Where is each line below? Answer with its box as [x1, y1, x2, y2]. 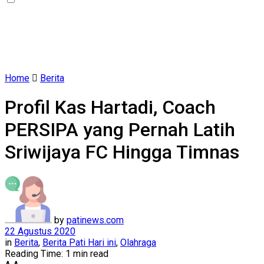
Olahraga [120, 236, 156, 248]
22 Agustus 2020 [5, 225, 75, 237]
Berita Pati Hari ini [42, 236, 116, 248]
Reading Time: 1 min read [5, 247, 108, 259]
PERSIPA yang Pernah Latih [5, 118, 235, 141]
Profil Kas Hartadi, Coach [5, 96, 216, 119]
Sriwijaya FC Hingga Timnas [5, 141, 239, 164]
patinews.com [67, 214, 124, 226]
